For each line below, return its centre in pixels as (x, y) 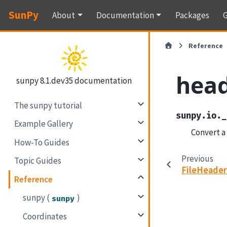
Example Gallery (44, 124)
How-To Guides (42, 142)
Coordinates (45, 216)
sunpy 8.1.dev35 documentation (74, 80)
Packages (192, 15)
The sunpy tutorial (48, 105)
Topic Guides (38, 161)
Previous (197, 158)
